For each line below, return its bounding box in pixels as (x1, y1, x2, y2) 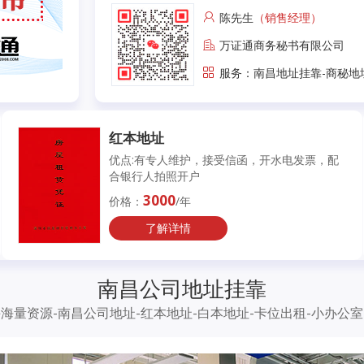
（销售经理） (253, 9, 322, 25)
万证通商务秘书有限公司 (219, 37, 344, 53)
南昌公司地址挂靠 (97, 273, 266, 303)
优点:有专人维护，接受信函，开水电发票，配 (109, 152, 340, 168)
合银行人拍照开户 (109, 168, 201, 184)
